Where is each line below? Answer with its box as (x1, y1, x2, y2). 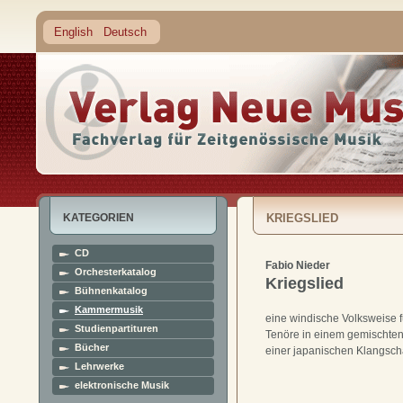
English (54, 25, 93, 39)
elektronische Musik (75, 380, 169, 390)
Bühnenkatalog (75, 285, 148, 296)
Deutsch (103, 25, 147, 39)
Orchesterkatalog (75, 266, 157, 277)
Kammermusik (75, 304, 143, 315)
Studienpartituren (75, 323, 158, 334)
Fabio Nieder (265, 259, 330, 272)
